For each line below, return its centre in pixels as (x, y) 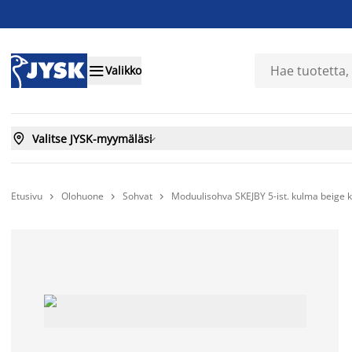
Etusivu (27, 196)
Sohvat (137, 196)
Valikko (123, 71)
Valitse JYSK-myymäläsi (92, 138)
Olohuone (82, 196)
